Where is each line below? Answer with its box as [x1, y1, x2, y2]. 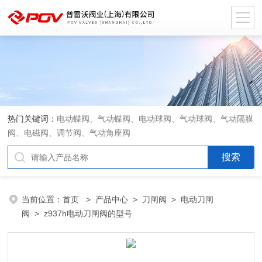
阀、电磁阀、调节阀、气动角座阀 [8, 128, 131, 137]
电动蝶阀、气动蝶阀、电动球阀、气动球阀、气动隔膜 [57, 114, 254, 123]
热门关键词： [8, 114, 57, 123]
